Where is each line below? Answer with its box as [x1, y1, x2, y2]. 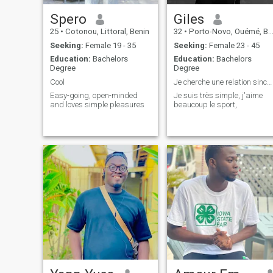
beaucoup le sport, [173, 100, 237, 110]
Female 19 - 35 [83, 40, 136, 50]
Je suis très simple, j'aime [173, 91, 263, 101]
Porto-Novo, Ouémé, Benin [186, 27, 268, 37]
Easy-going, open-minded [49, 91, 138, 101]
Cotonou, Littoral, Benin [63, 27, 149, 37]
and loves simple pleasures [49, 100, 144, 110]
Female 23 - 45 [207, 40, 260, 50]
